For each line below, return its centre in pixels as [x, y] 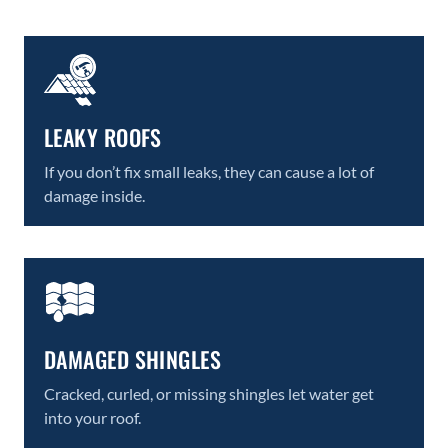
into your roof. [92, 418]
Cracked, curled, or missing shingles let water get [209, 394]
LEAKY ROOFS [103, 137]
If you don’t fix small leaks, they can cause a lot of [209, 172]
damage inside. [94, 196]
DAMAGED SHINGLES [133, 359]
